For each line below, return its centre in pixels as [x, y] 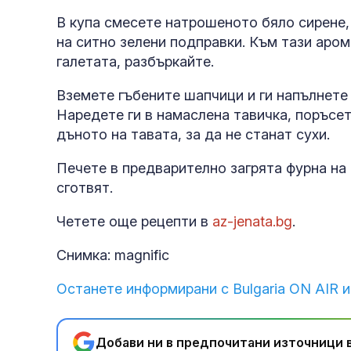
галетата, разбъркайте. [135, 62]
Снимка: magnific [113, 255]
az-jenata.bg [252, 222]
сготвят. [85, 188]
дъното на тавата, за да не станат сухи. [193, 135]
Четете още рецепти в [134, 222]
